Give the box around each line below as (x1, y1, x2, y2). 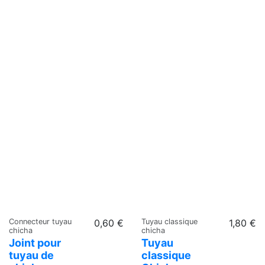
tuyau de (9, 249, 54, 262)
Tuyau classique (141, 217, 198, 227)
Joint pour (9, 237, 61, 250)
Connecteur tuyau (9, 217, 72, 227)
